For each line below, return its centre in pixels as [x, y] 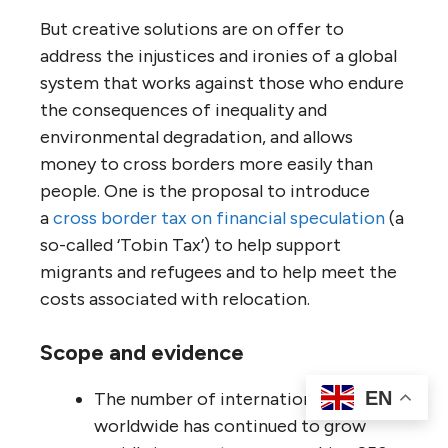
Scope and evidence [142, 352]
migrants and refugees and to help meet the [218, 271]
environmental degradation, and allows [196, 136]
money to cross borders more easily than [206, 163]
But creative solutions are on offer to [192, 28]
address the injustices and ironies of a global [218, 55]
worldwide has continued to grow [230, 425]
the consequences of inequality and [183, 109]
